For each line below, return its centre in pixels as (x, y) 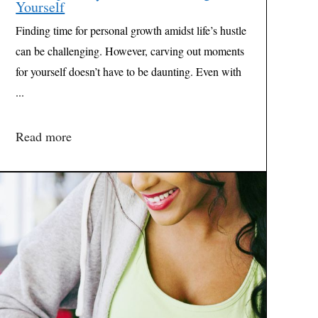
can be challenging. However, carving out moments (130, 50)
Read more (44, 136)
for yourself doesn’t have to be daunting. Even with (129, 71)
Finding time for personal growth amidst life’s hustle (131, 30)
